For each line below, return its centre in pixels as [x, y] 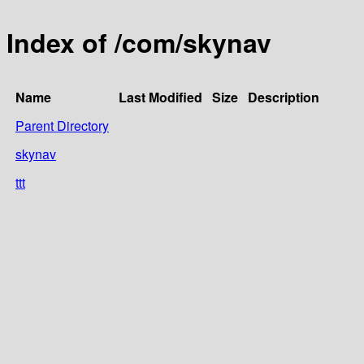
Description [284, 97]
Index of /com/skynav [139, 43]
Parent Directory [62, 125]
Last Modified [160, 97]
